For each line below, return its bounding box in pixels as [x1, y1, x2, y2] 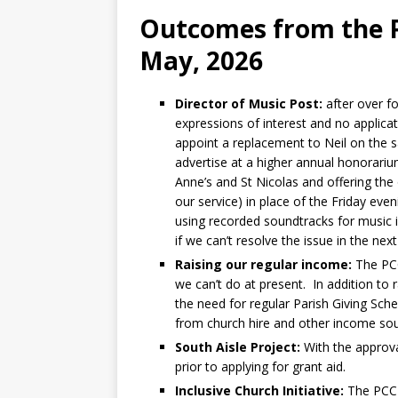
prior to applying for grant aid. [175, 357, 346, 375]
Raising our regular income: [175, 255, 352, 273]
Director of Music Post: [175, 94, 326, 112]
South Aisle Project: [175, 338, 304, 355]
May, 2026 [139, 43, 263, 77]
